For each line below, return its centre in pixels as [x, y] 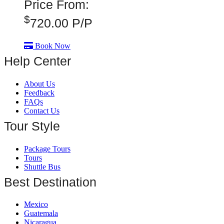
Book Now [52, 46]
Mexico [36, 204]
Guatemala [41, 213]
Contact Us [42, 110]
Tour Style [32, 126]
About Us [39, 83]
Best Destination [50, 182]
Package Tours [47, 148]
